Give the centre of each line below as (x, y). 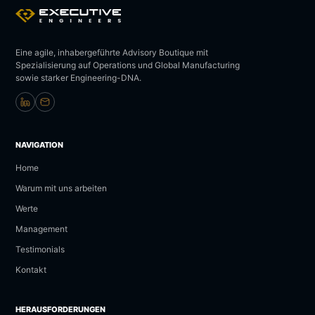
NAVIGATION (39, 145)
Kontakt (31, 270)
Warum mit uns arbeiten (61, 188)
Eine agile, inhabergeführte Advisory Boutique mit (112, 53)
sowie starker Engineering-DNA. (78, 78)
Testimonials (40, 250)
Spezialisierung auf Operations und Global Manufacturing (128, 65)
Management (41, 229)
